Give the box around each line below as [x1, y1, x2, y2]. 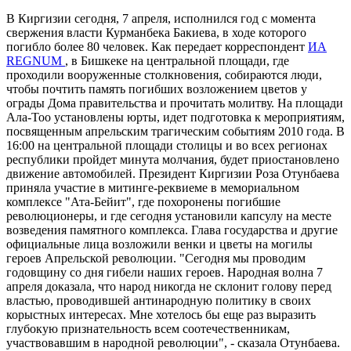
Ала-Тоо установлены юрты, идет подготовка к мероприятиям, [6, 110, 345, 125]
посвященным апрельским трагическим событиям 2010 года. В [6, 125, 345, 139]
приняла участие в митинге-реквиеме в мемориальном [6, 181, 299, 195]
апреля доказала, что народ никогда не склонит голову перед [6, 280, 331, 294]
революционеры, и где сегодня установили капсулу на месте [6, 209, 331, 223]
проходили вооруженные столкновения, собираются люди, [6, 68, 322, 82]
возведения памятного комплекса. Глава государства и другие [6, 223, 338, 237]
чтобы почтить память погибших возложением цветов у [6, 82, 307, 96]
